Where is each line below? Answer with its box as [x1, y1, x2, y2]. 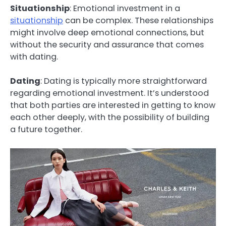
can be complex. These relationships [63, 15, 213, 27]
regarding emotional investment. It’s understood [10, 87, 209, 99]
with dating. [10, 51, 58, 63]
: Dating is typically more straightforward [40, 75, 207, 87]
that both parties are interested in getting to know [10, 99, 215, 111]
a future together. [10, 124, 82, 136]
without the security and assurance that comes [10, 39, 204, 51]
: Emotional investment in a [70, 3, 180, 15]
